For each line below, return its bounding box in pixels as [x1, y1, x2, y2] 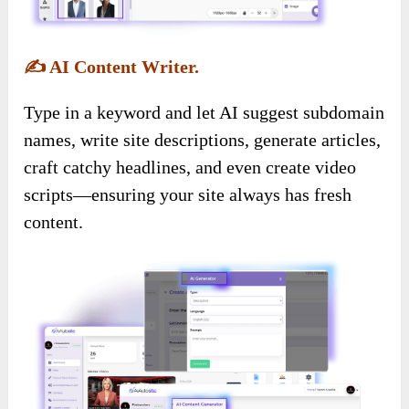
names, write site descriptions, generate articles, [24, 130, 382, 151]
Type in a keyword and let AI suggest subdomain [24, 102, 385, 123]
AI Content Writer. [46, 57, 200, 78]
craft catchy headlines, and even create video [24, 157, 357, 178]
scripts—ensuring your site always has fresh [24, 184, 352, 205]
